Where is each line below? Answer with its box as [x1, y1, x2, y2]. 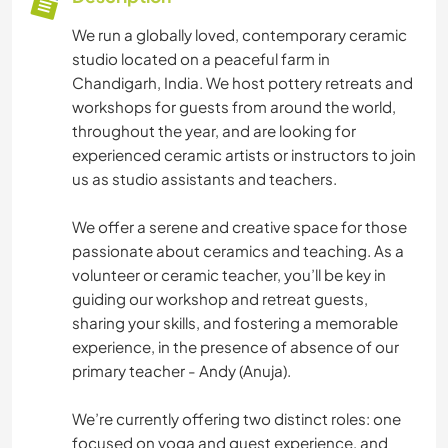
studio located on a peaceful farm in [72, 49, 330, 69]
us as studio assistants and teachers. [72, 169, 337, 189]
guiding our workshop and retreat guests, [72, 289, 368, 309]
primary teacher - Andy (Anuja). [72, 361, 291, 381]
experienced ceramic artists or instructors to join [72, 145, 416, 165]
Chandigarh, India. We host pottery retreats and [72, 73, 413, 93]
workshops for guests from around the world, [72, 97, 396, 117]
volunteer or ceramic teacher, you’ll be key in [72, 265, 386, 285]
